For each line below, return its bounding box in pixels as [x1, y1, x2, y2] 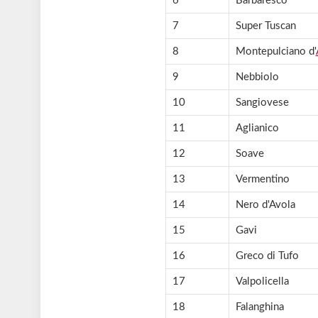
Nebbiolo [235, 72, 279, 83]
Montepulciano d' [235, 46, 316, 57]
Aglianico [235, 123, 279, 134]
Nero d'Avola [235, 199, 295, 211]
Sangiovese [235, 97, 289, 109]
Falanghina [235, 302, 284, 313]
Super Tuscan [235, 21, 296, 32]
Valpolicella [235, 276, 289, 287]
